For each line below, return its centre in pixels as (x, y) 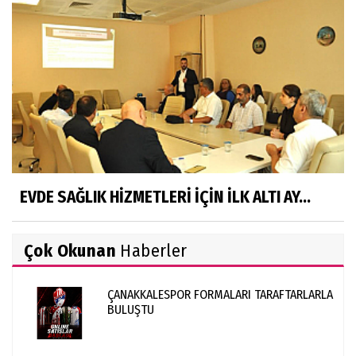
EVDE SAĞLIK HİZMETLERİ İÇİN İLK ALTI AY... (165, 197)
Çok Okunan (70, 250)
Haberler (152, 250)
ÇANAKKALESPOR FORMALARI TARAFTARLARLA (220, 294)
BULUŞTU (131, 309)
